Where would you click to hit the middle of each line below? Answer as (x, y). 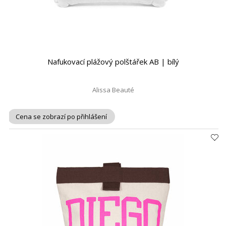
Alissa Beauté (113, 90)
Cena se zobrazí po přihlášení (61, 117)
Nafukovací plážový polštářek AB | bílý (113, 62)
